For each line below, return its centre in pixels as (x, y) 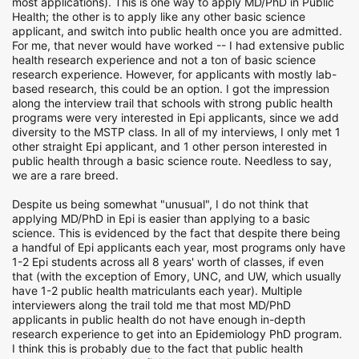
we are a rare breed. (65, 175)
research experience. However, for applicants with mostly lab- (174, 74)
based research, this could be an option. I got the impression (171, 89)
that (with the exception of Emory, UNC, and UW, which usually (177, 276)
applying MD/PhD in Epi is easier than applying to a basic (161, 218)
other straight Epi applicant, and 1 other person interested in (169, 146)
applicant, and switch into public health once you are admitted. (177, 31)
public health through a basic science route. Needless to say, (172, 161)
